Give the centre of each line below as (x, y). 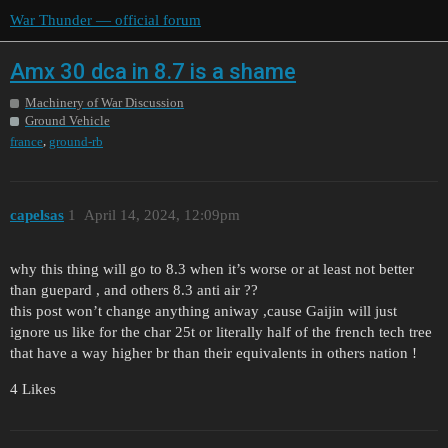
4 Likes (33, 389)
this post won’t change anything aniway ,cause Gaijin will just (203, 311)
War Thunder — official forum (105, 20)
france (26, 142)
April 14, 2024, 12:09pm (161, 214)
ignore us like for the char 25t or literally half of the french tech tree (221, 332)
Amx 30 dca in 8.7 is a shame (153, 71)
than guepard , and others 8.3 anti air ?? (134, 290)
